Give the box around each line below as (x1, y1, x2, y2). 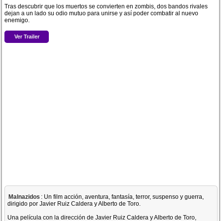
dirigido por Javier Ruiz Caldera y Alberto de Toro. (7, 200, 141, 207)
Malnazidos (8, 193, 40, 200)
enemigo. (4, 17, 30, 24)
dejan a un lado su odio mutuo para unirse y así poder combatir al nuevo (4, 10, 199, 17)
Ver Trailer (14, 33, 39, 39)
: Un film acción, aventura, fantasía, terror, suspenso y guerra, (41, 193, 204, 200)
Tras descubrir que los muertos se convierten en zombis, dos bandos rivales (4, 3, 208, 10)
